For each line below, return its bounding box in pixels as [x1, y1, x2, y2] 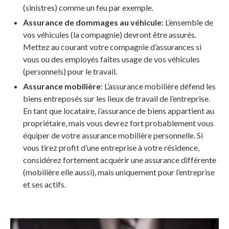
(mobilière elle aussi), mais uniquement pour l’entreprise [23, 167, 215, 177]
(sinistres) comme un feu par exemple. [23, 3, 153, 13]
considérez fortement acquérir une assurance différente [23, 155, 216, 165]
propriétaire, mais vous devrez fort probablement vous [23, 118, 214, 128]
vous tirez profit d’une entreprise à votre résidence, [23, 143, 199, 153]
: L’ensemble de [162, 17, 213, 28]
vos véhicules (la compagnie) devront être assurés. [23, 30, 196, 40]
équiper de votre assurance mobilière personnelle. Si [23, 130, 203, 141]
